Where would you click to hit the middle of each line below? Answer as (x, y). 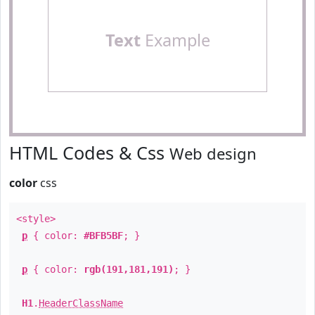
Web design (213, 153)
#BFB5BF (103, 236)
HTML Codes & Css (89, 153)
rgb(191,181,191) (129, 269)
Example (175, 40)
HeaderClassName (81, 303)
